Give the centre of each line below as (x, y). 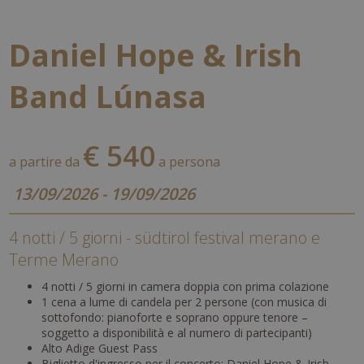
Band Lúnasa (108, 97)
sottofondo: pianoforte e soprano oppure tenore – (175, 317)
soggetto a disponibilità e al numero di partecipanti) (177, 332)
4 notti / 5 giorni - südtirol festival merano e (165, 237)
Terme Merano (64, 259)
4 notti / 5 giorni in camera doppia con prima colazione (186, 286)
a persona (188, 161)
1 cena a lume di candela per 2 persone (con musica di (184, 301)
